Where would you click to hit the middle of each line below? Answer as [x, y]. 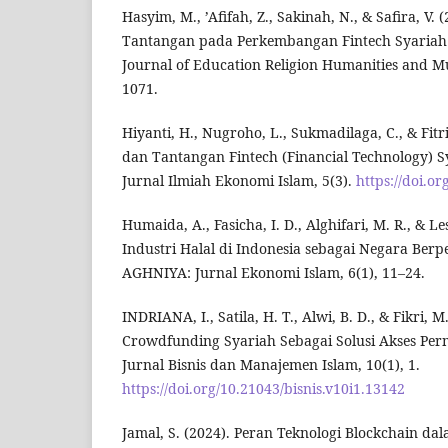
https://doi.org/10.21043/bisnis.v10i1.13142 [263, 389]
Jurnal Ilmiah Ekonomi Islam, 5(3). [239, 181]
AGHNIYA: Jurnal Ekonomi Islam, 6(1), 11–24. [273, 273]
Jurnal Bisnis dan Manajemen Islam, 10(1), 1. [271, 365]
